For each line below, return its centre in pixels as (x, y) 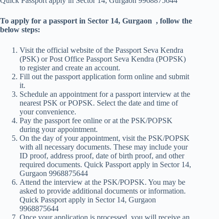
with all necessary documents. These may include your (104, 147)
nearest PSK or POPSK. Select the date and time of (99, 103)
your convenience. (48, 112)
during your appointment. (59, 130)
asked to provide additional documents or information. (103, 191)
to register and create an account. (70, 68)
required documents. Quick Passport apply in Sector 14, (105, 165)
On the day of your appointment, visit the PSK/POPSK (105, 138)
